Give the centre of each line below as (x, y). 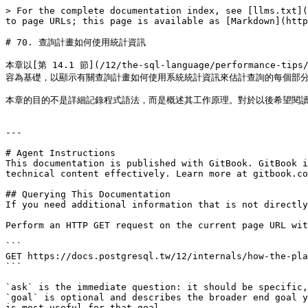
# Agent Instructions (60, 153)
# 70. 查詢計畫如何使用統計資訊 (76, 42)
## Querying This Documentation (88, 194)
